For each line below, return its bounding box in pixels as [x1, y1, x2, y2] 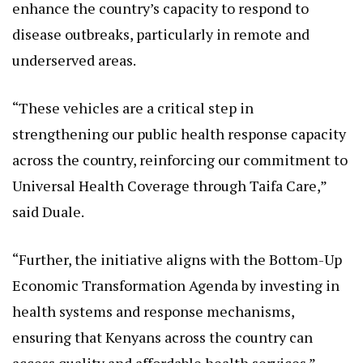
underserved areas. [12, 36, 136, 56]
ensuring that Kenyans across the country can [12, 313, 313, 333]
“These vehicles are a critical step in [12, 83, 254, 104]
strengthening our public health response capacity [12, 109, 346, 130]
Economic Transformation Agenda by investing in [12, 261, 340, 281]
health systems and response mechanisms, [12, 287, 294, 307]
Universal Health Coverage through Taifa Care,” [12, 161, 327, 181]
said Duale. [12, 187, 84, 207]
